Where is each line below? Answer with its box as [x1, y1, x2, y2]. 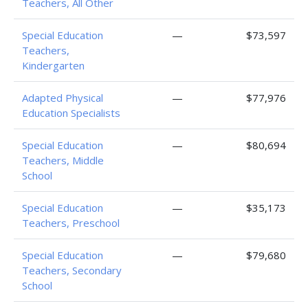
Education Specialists [22, 106, 120, 120]
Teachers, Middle [22, 153, 104, 167]
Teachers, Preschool [22, 216, 120, 230]
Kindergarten [22, 58, 85, 72]
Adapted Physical [22, 91, 103, 104]
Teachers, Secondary [22, 263, 122, 277]
